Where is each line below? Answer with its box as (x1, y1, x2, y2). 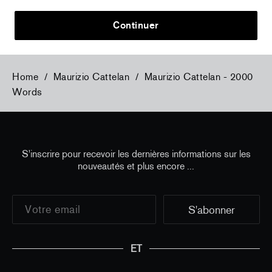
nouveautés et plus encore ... (78, 159, 194, 172)
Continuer (113, 19, 159, 32)
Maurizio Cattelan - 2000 (144, 70, 253, 83)
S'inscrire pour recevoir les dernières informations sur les (21, 147, 251, 160)
